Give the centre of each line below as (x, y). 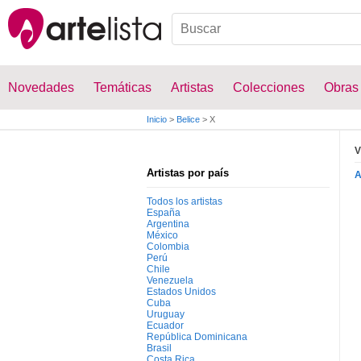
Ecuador (165, 326)
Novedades (41, 87)
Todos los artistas (185, 201)
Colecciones (269, 87)
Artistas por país (188, 173)
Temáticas (122, 87)
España (164, 213)
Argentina (168, 224)
